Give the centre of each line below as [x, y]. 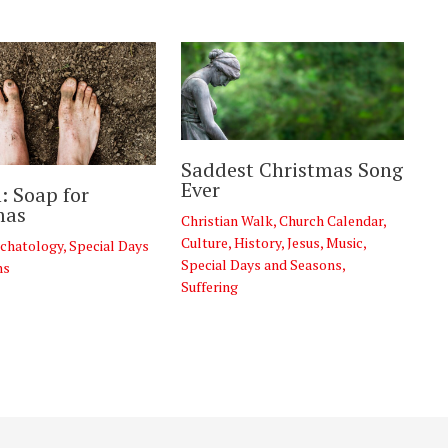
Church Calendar [330, 220]
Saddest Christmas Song [291, 169]
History [257, 242]
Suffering [209, 286]
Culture [204, 242]
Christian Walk [226, 220]
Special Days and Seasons [261, 264]
